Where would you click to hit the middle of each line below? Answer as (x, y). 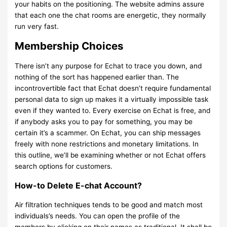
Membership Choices (69, 46)
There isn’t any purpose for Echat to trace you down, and (108, 66)
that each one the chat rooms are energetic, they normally (111, 15)
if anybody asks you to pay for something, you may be (104, 122)
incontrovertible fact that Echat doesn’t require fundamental (113, 88)
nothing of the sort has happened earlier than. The (97, 77)
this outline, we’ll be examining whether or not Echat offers (110, 155)
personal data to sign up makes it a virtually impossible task (112, 100)
